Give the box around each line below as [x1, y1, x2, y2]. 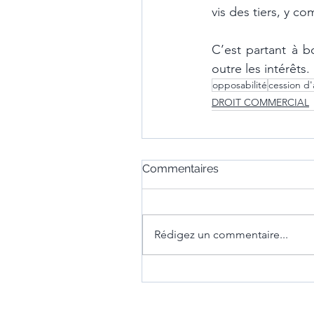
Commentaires [142, 162, 219, 175]
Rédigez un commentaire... [154, 228, 288, 241]
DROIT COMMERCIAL [212, 96, 309, 109]
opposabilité [212, 78, 267, 91]
